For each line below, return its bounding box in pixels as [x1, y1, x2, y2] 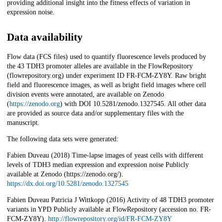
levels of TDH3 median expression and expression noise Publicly [7, 161, 189, 169]
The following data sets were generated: [7, 135, 118, 143]
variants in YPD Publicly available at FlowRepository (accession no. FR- [7, 206, 211, 214]
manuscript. [7, 119, 40, 127]
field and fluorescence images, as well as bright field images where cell [7, 81, 206, 89]
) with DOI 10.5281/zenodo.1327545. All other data [60, 100, 206, 108]
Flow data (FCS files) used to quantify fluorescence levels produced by [7, 53, 206, 61]
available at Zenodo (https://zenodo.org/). [7, 170, 123, 178]
